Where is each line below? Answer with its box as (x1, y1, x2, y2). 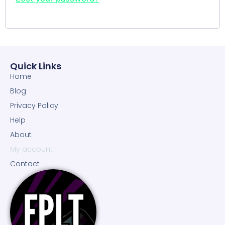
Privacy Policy (10, 100, 58, 110)
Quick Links (10, 59, 61, 72)
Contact (10, 158, 40, 169)
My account (10, 144, 53, 154)
